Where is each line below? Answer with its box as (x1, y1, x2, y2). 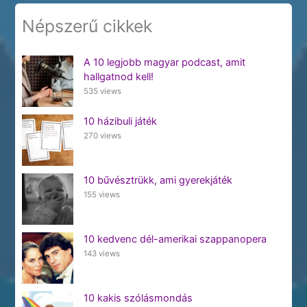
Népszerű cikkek (22, 16, 153, 37)
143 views (83, 248, 120, 258)
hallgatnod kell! (83, 70, 153, 83)
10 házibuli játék (83, 114, 157, 127)
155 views (83, 189, 120, 199)
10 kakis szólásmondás (83, 291, 193, 304)
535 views (83, 86, 121, 96)
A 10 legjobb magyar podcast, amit (83, 56, 245, 69)
